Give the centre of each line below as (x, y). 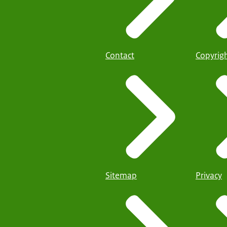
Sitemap (121, 176)
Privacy (209, 176)
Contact (120, 55)
